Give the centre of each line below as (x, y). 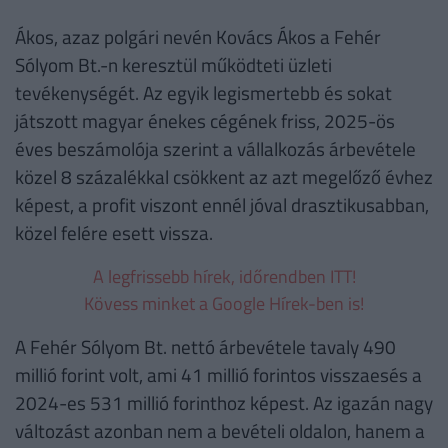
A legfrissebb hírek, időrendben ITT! (224, 277)
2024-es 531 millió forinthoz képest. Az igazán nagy (224, 403)
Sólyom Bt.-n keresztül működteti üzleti (173, 65)
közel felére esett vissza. (114, 233)
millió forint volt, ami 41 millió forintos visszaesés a (218, 375)
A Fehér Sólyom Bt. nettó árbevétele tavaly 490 (205, 347)
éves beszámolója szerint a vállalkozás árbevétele (215, 149)
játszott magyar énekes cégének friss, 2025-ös (205, 121)
